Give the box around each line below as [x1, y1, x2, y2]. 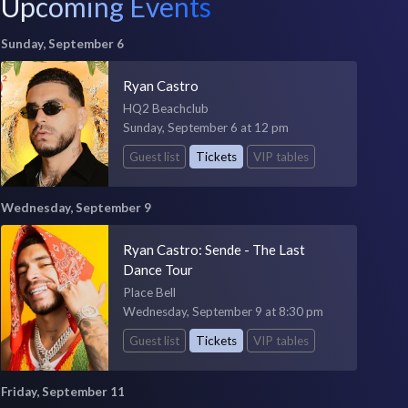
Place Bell [122, 284, 176, 300]
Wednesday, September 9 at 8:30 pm [122, 303, 323, 319]
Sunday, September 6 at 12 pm [122, 120, 289, 135]
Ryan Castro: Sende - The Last [122, 240, 305, 258]
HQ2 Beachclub [122, 101, 209, 116]
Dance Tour [122, 260, 193, 278]
